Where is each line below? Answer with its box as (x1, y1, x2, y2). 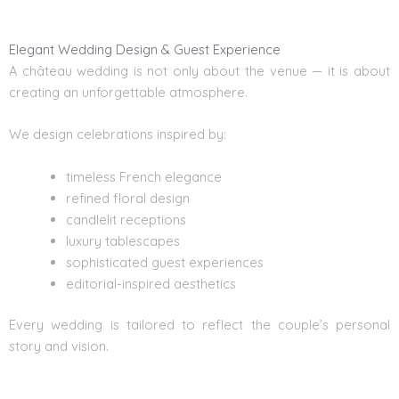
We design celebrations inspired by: (9, 126, 226, 143)
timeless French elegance (65, 167, 222, 185)
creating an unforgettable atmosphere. (9, 83, 248, 101)
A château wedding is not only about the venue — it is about (9, 61, 390, 79)
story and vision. (9, 337, 109, 354)
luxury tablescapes (65, 232, 180, 249)
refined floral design (65, 189, 190, 207)
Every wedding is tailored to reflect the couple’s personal (9, 315, 390, 333)
